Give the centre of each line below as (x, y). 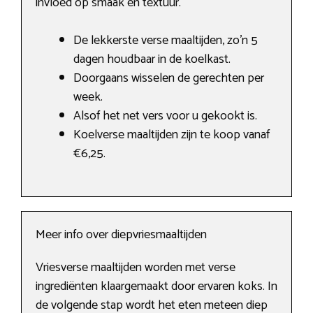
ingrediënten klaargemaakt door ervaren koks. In (156, 287)
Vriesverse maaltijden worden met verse (136, 268)
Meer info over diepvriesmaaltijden (121, 235)
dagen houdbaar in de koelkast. (152, 60)
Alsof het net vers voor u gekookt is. (165, 116)
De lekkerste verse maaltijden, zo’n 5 (166, 41)
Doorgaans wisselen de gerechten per (169, 79)
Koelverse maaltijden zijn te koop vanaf (172, 135)
